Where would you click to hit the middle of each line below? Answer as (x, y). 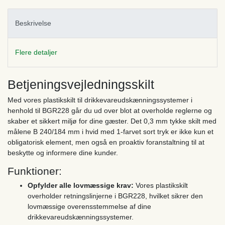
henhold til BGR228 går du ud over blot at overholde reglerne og (110, 111)
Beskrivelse (33, 23)
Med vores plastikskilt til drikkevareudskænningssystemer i (100, 100)
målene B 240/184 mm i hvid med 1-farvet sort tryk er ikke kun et (110, 132)
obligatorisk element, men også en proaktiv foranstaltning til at (106, 142)
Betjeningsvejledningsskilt (81, 85)
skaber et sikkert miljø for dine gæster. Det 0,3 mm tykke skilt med (112, 121)
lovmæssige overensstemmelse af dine (89, 207)
